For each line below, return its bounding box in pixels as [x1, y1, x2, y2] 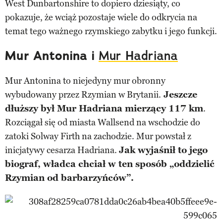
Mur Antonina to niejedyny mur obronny [5, 75, 166, 86]
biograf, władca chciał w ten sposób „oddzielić [5, 158, 215, 169]
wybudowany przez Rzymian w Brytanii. [5, 89, 161, 100]
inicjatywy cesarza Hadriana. [5, 144, 119, 156]
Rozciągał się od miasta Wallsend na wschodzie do [5, 116, 200, 128]
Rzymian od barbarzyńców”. [5, 172, 134, 183]
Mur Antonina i [5, 47, 99, 64]
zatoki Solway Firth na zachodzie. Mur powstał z [5, 130, 191, 142]
